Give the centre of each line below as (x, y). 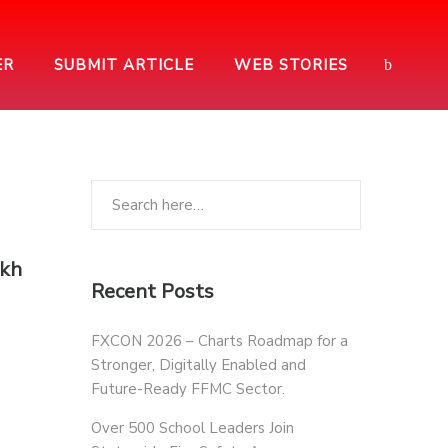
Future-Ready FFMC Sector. (188, 389)
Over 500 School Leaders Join (192, 428)
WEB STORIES (291, 65)
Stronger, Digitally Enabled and (198, 365)
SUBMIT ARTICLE (124, 65)
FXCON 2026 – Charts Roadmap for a (219, 341)
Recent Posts (152, 291)
